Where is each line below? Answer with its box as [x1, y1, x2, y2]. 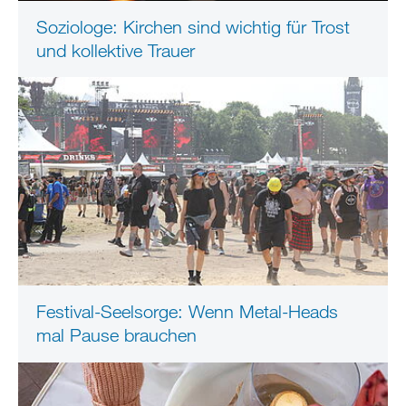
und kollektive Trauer [36, 39, 195, 61]
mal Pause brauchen [36, 324, 197, 346]
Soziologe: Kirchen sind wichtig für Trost [36, 15, 350, 37]
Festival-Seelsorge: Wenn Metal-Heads [36, 301, 338, 323]
